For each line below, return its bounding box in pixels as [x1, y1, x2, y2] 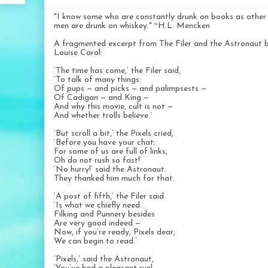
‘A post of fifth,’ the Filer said [54, 192, 164, 202]
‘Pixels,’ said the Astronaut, [54, 255, 154, 264]
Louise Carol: [54, 48, 102, 58]
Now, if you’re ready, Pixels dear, [54, 228, 175, 237]
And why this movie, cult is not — [54, 102, 173, 112]
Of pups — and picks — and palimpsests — [54, 84, 206, 94]
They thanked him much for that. [54, 174, 175, 184]
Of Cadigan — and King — [54, 93, 149, 103]
